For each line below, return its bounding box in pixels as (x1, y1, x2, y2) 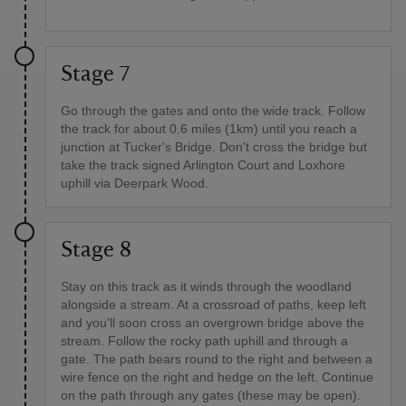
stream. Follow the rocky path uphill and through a (61, 333, 348, 348)
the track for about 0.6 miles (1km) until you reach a (61, 121, 357, 136)
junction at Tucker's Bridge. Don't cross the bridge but (61, 139, 367, 154)
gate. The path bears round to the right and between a (61, 351, 372, 366)
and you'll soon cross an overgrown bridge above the (61, 314, 364, 330)
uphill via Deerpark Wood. (61, 175, 208, 190)
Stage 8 (61, 238, 131, 261)
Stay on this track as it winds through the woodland (61, 278, 352, 294)
